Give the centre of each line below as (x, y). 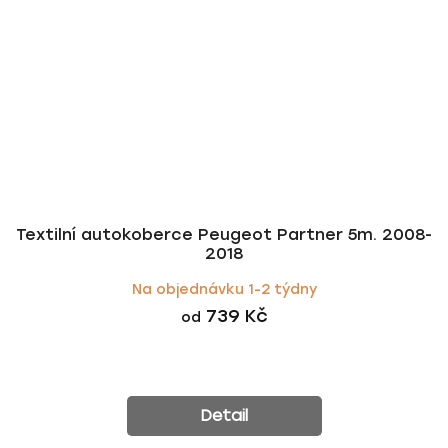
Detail (223, 415)
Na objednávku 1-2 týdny (224, 289)
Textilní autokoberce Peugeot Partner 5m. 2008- (224, 234)
